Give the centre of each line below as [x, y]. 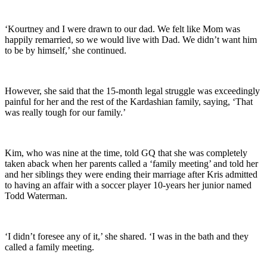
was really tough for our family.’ [65, 113]
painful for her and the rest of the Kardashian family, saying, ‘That [129, 102]
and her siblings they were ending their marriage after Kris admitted [131, 175]
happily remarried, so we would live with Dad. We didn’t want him [131, 40]
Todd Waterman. [36, 196]
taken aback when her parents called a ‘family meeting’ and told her [131, 164]
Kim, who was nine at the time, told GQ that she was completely [126, 153]
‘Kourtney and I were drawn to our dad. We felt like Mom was [122, 29]
